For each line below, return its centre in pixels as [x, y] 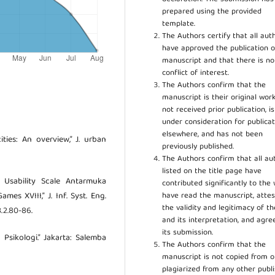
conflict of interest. [196, 73]
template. [179, 24]
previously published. [198, 147]
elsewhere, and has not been [213, 134]
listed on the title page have [212, 171]
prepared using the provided [212, 12]
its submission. [188, 233]
